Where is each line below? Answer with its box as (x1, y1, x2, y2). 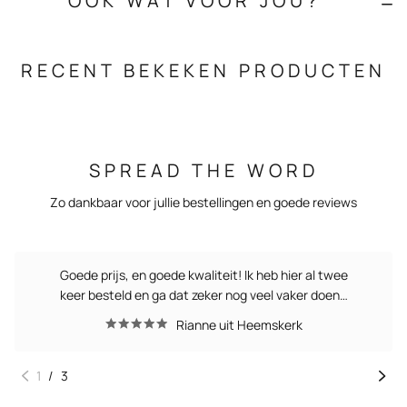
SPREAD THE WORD (88, 157, 319, 183)
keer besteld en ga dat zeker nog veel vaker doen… (59, 285, 348, 303)
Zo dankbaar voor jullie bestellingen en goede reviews (50, 193, 357, 211)
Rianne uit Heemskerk (173, 315, 303, 333)
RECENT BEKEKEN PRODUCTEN (21, 57, 386, 83)
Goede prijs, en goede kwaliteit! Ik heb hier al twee (59, 265, 348, 283)
